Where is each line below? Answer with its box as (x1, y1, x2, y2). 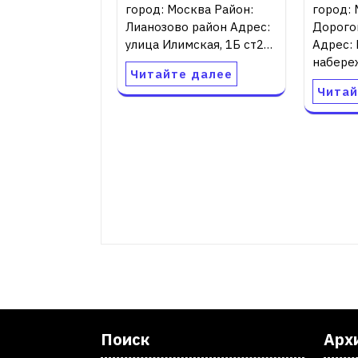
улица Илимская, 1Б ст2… (125, 36, 272, 52)
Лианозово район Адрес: (125, 18, 270, 34)
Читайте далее (130, 66, 233, 82)
